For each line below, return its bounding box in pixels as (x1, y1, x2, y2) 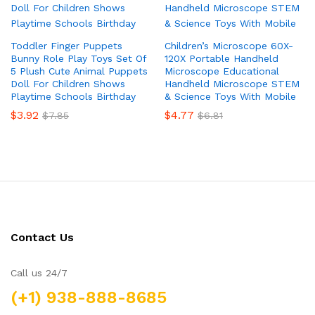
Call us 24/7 (11, 266, 67, 278)
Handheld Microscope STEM (165, 77, 300, 89)
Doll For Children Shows (11, 77, 125, 89)
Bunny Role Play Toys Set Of (11, 52, 146, 64)
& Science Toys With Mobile (165, 90, 296, 102)
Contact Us (11, 230, 74, 244)
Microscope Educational (165, 65, 279, 77)
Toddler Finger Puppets (11, 39, 122, 51)
